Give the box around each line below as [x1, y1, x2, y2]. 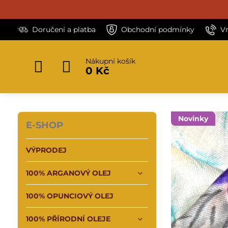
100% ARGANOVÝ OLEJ [25, 168, 111, 178]
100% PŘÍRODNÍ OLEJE [25, 214, 110, 223]
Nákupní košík [85, 56, 135, 66]
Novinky [178, 114, 209, 123]
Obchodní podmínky [121, 24, 195, 34]
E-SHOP [25, 120, 63, 131]
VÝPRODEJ [25, 146, 67, 155]
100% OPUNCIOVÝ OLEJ [25, 191, 113, 201]
